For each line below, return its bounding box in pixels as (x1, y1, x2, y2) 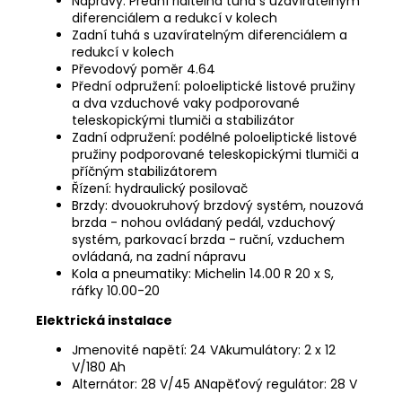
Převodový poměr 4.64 (72, 59, 215, 78)
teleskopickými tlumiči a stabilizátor (72, 110, 294, 129)
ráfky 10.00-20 (72, 281, 160, 300)
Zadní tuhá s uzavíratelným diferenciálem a (72, 25, 347, 44)
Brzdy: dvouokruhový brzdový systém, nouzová (72, 196, 363, 214)
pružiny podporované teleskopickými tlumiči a (72, 144, 359, 163)
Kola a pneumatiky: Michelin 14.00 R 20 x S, (72, 264, 334, 283)
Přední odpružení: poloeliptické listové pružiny (72, 76, 355, 95)
